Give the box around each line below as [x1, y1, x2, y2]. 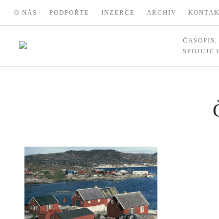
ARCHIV [146, 9, 176, 17]
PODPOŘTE [49, 9, 89, 17]
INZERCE [101, 9, 135, 17]
